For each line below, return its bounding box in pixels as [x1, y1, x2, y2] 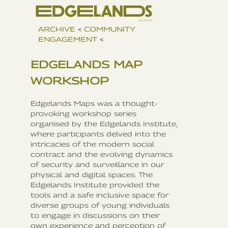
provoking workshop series [31, 109, 136, 118]
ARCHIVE [38, 24, 75, 33]
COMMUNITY [84, 24, 135, 33]
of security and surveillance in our [31, 160, 164, 168]
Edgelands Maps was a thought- [31, 99, 157, 107]
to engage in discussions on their [31, 211, 160, 219]
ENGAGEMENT [38, 35, 97, 43]
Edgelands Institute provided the [31, 180, 159, 189]
